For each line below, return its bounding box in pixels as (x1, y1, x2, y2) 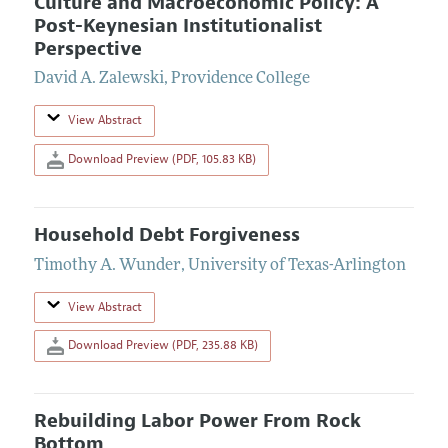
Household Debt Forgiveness (33, 222, 300, 247)
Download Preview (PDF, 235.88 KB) (64, 336, 258, 353)
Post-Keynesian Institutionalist (33, 13, 322, 38)
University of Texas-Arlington (187, 257, 406, 274)
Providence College (170, 71, 310, 88)
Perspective (33, 36, 142, 61)
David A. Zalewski (33, 71, 164, 88)
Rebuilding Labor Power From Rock (33, 409, 361, 433)
